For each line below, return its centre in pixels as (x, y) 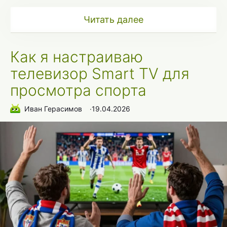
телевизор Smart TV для (100, 74)
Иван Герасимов (53, 108)
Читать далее (113, 20)
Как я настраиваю (77, 57)
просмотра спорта (78, 90)
